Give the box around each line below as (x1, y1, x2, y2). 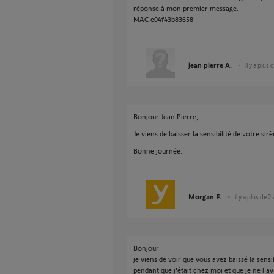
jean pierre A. (188, 61, 232, 69)
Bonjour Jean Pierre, (133, 112, 198, 120)
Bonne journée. (133, 146, 182, 155)
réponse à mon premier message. (133, 4, 239, 12)
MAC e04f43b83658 (133, 15, 193, 23)
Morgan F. (188, 192, 221, 201)
